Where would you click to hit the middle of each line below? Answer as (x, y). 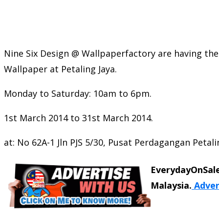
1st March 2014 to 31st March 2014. (78, 118)
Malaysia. (171, 185)
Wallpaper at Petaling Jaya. (60, 69)
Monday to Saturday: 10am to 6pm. (78, 93)
